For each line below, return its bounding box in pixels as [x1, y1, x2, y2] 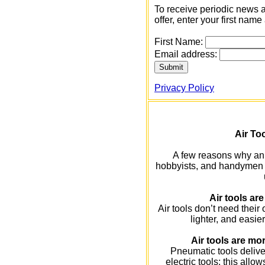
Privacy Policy [154, 83, 214, 93]
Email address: [154, 49, 219, 59]
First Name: [154, 37, 205, 47]
